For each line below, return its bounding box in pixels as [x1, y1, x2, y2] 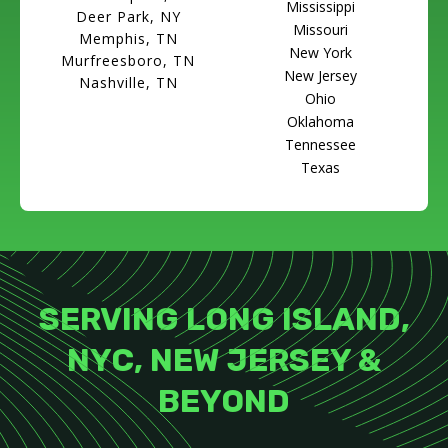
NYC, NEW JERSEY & [67, 341, 381, 380]
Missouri [292, 20, 348, 40]
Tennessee [284, 135, 356, 155]
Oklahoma [286, 112, 354, 132]
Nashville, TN [78, 73, 178, 93]
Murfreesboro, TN [61, 51, 195, 71]
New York [288, 43, 352, 63]
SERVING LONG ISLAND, [38, 300, 410, 339]
